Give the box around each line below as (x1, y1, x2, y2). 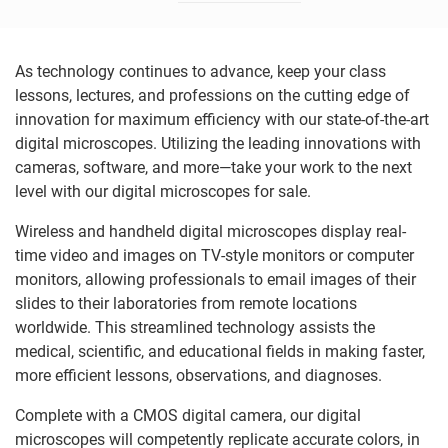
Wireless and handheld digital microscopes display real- (15, 222, 406, 241)
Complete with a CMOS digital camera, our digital (15, 406, 361, 425)
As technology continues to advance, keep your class (15, 62, 386, 81)
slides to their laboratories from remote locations (15, 294, 357, 313)
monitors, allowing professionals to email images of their (15, 270, 416, 289)
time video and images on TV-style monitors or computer (15, 246, 414, 265)
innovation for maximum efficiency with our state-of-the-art (15, 110, 429, 129)
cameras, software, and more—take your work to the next (15, 158, 412, 177)
